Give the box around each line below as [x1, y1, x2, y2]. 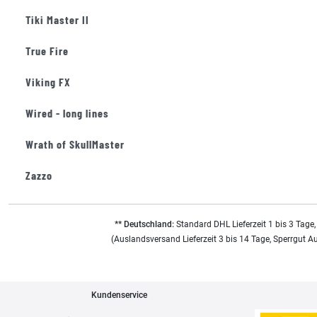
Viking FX [25, 75, 71, 88]
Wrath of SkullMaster [25, 137, 125, 151]
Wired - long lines [25, 106, 109, 120]
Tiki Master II [25, 13, 89, 26]
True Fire [25, 44, 69, 57]
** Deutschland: [114, 219, 174, 229]
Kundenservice [91, 290, 147, 300]
